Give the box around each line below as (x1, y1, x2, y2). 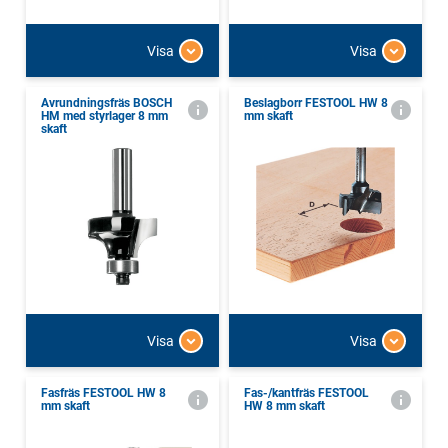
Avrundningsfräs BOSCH (41, 96, 172, 111)
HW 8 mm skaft (244, 399, 325, 414)
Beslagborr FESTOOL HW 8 (244, 96, 388, 111)
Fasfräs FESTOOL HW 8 (41, 386, 166, 401)
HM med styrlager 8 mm (41, 109, 168, 124)
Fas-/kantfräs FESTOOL (244, 386, 369, 401)
